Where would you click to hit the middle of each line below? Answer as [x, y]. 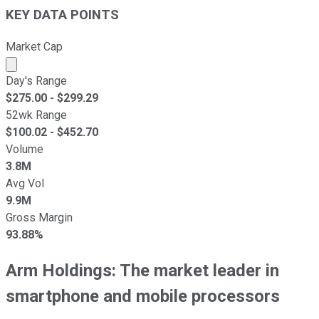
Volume [25, 149]
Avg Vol [25, 183]
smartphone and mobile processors [143, 296]
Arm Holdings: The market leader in [142, 270]
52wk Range [36, 115]
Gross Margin [39, 217]
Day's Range [36, 80]
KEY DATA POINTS [62, 15]
